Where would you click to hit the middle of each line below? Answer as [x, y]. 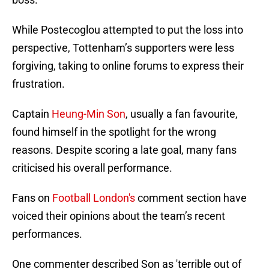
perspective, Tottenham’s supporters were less [123, 48]
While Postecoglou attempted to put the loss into [128, 30]
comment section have [191, 198]
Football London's [94, 198]
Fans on [32, 198]
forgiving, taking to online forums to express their [128, 66]
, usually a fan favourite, [182, 114]
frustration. [38, 84]
